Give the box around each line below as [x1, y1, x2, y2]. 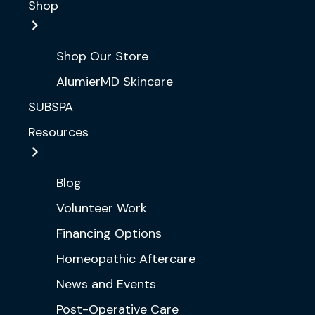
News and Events [56, 276, 156, 292]
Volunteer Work [56, 200, 147, 217]
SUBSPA [28, 98, 73, 115]
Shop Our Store [56, 48, 148, 65]
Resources [28, 124, 89, 141]
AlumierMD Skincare [56, 73, 173, 90]
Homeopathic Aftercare [56, 250, 195, 267]
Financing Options [56, 225, 162, 242]
